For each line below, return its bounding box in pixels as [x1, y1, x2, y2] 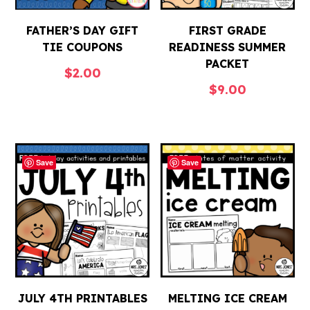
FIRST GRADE [188, 23, 266, 37]
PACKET [206, 56, 250, 71]
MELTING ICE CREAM [167, 291, 287, 305]
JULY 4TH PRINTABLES [17, 291, 147, 305]
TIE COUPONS [42, 39, 123, 54]
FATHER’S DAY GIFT [26, 23, 139, 37]
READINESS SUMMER [169, 39, 286, 54]
